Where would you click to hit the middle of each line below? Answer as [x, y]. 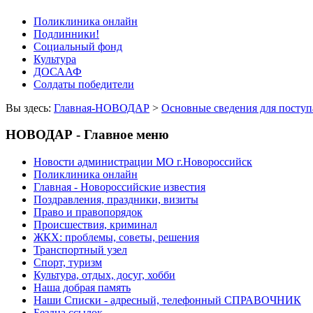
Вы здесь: [30, 108]
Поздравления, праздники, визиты [116, 200]
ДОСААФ [58, 71]
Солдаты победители [84, 84]
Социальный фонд [78, 46]
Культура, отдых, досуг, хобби [104, 275]
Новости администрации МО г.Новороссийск [143, 162]
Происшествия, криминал [95, 225]
